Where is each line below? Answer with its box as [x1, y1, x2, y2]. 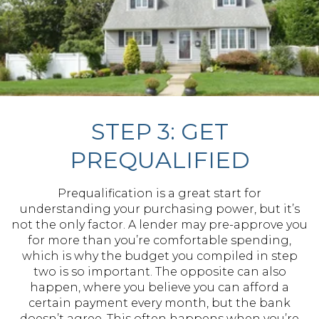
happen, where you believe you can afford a [30, 281, 289, 294]
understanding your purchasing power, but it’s [19, 202, 300, 216]
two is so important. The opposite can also [33, 265, 286, 278]
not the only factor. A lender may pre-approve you [11, 218, 308, 231]
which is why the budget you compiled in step [21, 249, 298, 263]
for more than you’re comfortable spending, [28, 234, 291, 247]
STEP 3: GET [90, 117, 229, 145]
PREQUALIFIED [69, 146, 250, 174]
